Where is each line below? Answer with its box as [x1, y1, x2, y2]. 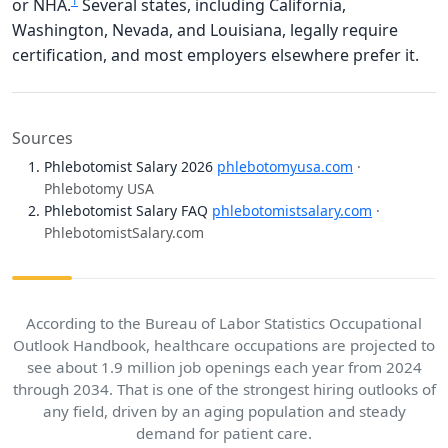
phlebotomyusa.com [217, 157, 353, 177]
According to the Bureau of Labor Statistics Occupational [26, 313, 422, 334]
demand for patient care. [136, 423, 312, 444]
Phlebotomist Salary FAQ [44, 201, 212, 221]
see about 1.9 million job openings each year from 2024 [26, 357, 422, 378]
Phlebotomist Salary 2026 [44, 157, 217, 177]
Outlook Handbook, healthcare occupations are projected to [13, 335, 435, 356]
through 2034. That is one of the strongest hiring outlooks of [12, 379, 436, 400]
